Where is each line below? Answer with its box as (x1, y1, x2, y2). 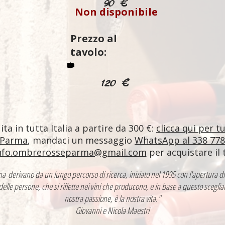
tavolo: (70, 45, 106, 59)
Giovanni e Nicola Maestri (75, 204, 149, 216)
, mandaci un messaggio (28, 134, 135, 146)
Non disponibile (74, 5, 158, 19)
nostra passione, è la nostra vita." (64, 192, 161, 204)
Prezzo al (70, 32, 117, 45)
